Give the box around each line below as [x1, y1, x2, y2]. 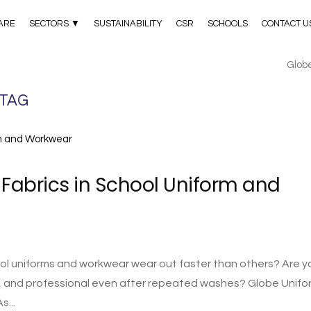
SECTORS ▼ [28, 18, 80, 28]
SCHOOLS [207, 18, 248, 28]
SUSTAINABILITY [93, 18, 162, 28]
